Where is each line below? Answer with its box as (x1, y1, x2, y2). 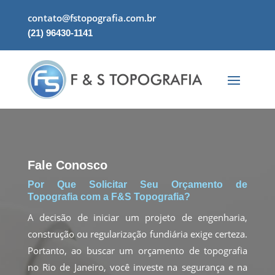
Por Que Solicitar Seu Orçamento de (27, 179, 248, 190)
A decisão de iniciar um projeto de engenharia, (27, 211, 248, 223)
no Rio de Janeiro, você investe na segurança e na (27, 260, 248, 273)
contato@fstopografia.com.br (27, 12, 156, 24)
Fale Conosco (27, 158, 107, 172)
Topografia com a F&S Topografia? (27, 191, 190, 202)
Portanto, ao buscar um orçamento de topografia (27, 244, 248, 257)
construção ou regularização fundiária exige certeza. (27, 227, 248, 240)
